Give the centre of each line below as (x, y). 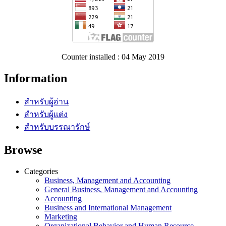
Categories (41, 171)
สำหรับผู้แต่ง (46, 114)
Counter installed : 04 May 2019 (113, 56)
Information (36, 78)
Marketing (61, 216)
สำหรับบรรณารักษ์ (57, 127)
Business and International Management (108, 207)
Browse (23, 150)
